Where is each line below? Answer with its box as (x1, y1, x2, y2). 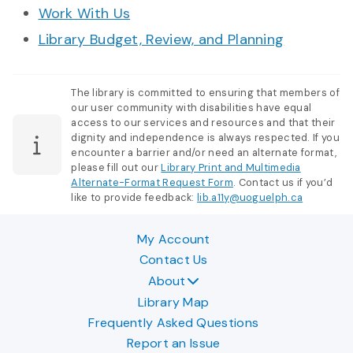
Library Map (138, 294, 210, 311)
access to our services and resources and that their (71, 115, 336, 129)
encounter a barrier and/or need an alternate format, (71, 145, 336, 159)
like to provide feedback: (71, 190, 198, 204)
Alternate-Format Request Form (71, 175, 233, 189)
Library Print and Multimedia (161, 160, 301, 174)
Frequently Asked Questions (88, 314, 259, 332)
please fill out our (71, 160, 162, 174)
